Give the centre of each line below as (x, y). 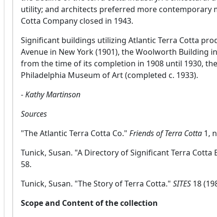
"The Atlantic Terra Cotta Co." (74, 133)
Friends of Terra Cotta (166, 133)
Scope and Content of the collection (89, 203)
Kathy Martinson (52, 95)
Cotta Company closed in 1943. (77, 21)
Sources (34, 114)
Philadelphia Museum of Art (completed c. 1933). (109, 75)
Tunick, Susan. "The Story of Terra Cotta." (96, 184)
